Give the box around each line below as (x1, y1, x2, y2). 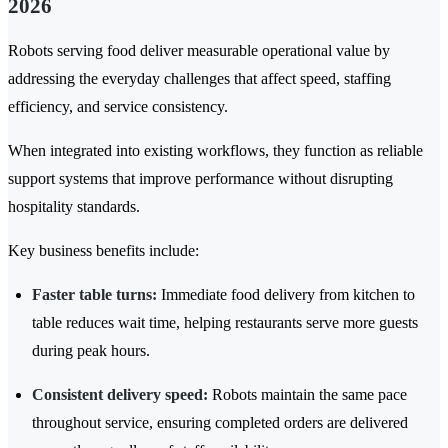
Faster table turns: (32, 286, 157, 304)
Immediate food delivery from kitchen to (157, 286, 415, 304)
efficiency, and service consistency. (8, 98, 232, 116)
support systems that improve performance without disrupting (8, 170, 393, 188)
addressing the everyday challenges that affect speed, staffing (8, 70, 391, 88)
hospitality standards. (8, 198, 140, 216)
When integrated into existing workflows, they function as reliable (8, 142, 423, 160)
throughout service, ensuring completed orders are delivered (32, 414, 408, 432)
